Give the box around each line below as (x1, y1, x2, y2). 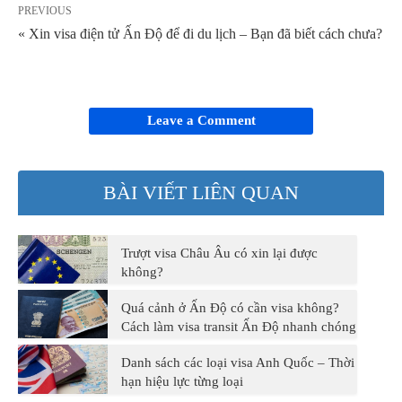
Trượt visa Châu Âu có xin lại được (121, 245, 318, 260)
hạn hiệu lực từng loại (121, 374, 243, 389)
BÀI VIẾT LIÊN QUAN (103, 180, 299, 204)
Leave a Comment (146, 112, 256, 127)
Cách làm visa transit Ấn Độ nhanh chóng (121, 319, 356, 334)
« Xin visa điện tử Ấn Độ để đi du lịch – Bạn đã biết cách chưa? (18, 25, 382, 41)
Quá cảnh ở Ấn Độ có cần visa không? (121, 300, 339, 315)
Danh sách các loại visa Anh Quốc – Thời (121, 355, 354, 371)
